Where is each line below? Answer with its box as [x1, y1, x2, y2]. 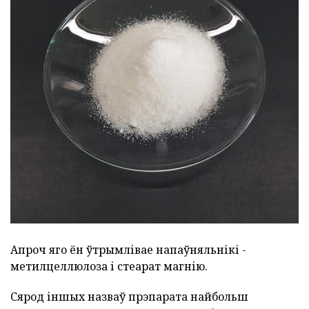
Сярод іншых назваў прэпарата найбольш [10, 288, 248, 304]
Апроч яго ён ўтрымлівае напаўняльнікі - [10, 241, 246, 257]
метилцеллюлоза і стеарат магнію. [10, 258, 208, 274]
